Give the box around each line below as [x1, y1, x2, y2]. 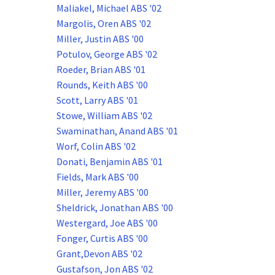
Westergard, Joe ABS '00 [56, 217, 158, 230]
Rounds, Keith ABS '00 [56, 79, 148, 91]
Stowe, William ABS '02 [56, 109, 152, 122]
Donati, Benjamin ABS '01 [56, 155, 163, 168]
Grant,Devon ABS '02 [56, 247, 142, 260]
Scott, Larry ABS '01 [56, 94, 138, 107]
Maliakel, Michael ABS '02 [56, 2, 161, 15]
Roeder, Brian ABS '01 [56, 63, 145, 76]
